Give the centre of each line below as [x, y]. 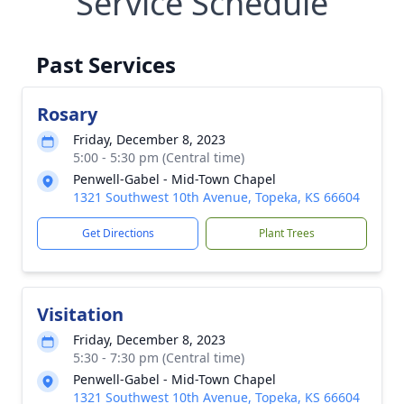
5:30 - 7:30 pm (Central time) [159, 358]
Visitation [80, 314]
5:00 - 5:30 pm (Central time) [159, 157]
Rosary [67, 114]
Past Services [106, 64]
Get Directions [118, 233]
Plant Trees [286, 233]
